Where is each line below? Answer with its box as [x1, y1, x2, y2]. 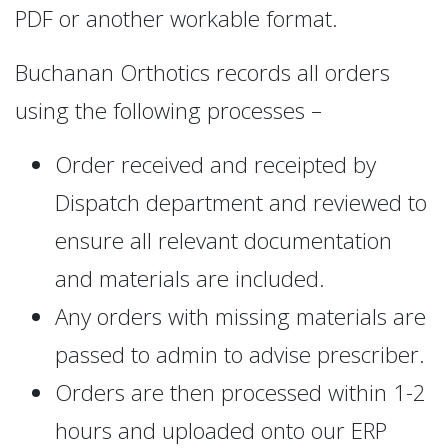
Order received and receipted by [55, 148, 376, 180]
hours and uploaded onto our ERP [55, 414, 387, 446]
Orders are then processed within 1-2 [55, 376, 426, 408]
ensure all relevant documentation [55, 224, 392, 256]
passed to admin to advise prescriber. [55, 338, 425, 370]
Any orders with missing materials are [55, 300, 426, 332]
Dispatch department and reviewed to [55, 186, 427, 218]
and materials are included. [55, 262, 325, 294]
